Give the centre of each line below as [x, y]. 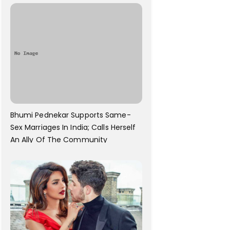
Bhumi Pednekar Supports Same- [70, 115]
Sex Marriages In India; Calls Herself [73, 127]
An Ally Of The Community [59, 139]
